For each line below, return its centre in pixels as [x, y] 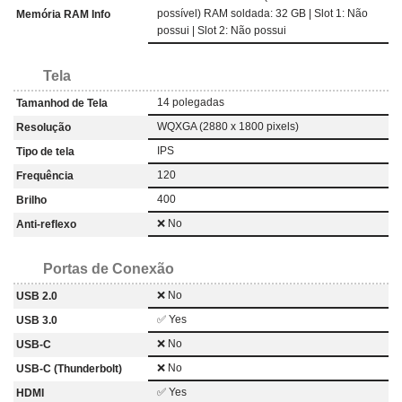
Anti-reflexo [46, 224]
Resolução [44, 127]
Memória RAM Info [63, 14]
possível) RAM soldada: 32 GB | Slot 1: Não [262, 13]
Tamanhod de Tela [62, 103]
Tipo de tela [45, 151]
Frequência [45, 175]
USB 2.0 [37, 296]
